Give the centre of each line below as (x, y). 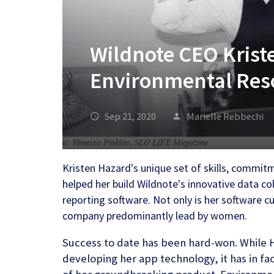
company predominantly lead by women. (155, 216)
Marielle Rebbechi (225, 117)
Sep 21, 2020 (130, 117)
